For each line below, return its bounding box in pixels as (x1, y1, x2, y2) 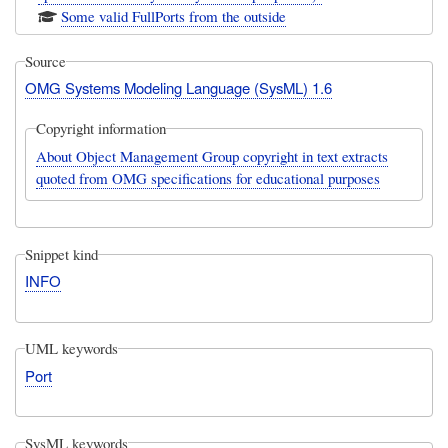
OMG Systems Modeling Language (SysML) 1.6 (25, 77, 333, 99)
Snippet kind (25, 244, 99, 265)
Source (25, 51, 67, 72)
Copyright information (35, 118, 166, 139)
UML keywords (25, 338, 119, 359)
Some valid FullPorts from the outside (61, 5, 287, 26)
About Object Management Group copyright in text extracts (35, 145, 388, 166)
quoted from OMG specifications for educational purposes (35, 167, 380, 188)
